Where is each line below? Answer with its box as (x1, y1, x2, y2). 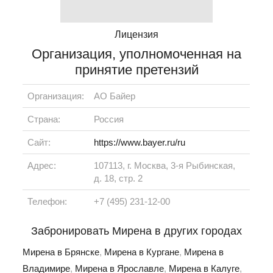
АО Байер (94, 91, 136, 102)
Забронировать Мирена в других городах (31, 225, 242, 238)
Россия (94, 114, 124, 125)
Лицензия (115, 29, 158, 40)
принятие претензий (74, 62, 199, 78)
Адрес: (27, 160, 57, 171)
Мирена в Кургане (104, 247, 180, 258)
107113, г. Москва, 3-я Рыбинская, (94, 160, 236, 171)
